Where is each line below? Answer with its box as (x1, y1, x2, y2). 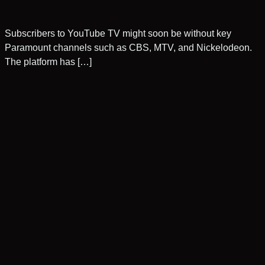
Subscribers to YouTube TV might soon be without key (5, 28, 232, 38)
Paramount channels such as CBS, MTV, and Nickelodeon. (5, 42, 253, 53)
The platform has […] (5, 56, 92, 67)
